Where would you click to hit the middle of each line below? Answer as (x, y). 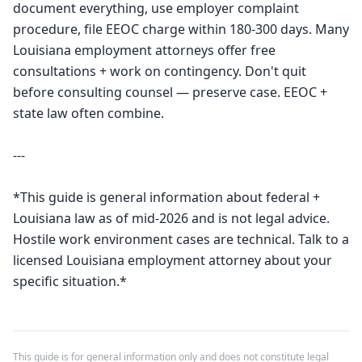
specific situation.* (70, 281)
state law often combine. (88, 113)
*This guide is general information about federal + (166, 197)
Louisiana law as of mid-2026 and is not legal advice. (171, 218)
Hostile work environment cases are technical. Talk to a (181, 239)
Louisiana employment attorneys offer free (144, 50)
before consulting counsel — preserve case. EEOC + (170, 92)
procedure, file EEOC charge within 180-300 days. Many (181, 29)
